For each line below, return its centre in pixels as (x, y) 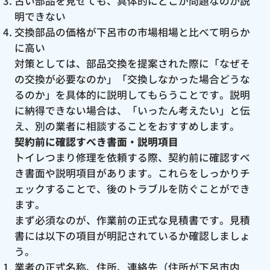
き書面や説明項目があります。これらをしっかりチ (132, 173)
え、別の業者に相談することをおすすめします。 (127, 126)
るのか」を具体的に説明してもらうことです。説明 (132, 95)
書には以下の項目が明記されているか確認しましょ (132, 236)
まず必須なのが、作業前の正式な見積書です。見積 (132, 220)
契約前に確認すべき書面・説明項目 (96, 142)
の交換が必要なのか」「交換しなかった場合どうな (132, 79)
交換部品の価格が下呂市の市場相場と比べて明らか (132, 32)
